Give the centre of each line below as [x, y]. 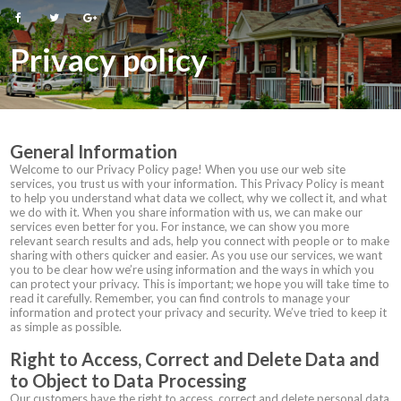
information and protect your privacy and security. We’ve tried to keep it [198, 312]
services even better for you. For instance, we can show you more [179, 226]
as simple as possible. [66, 327]
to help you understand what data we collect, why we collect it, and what [198, 198]
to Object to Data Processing [128, 380]
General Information [94, 151]
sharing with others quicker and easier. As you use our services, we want [196, 255]
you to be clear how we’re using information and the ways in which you [192, 269]
